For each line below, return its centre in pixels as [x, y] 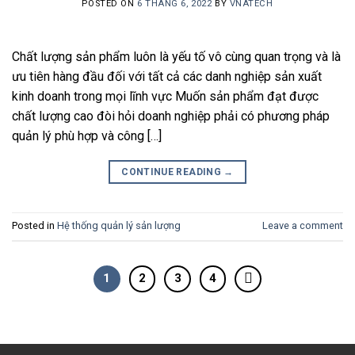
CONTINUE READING [173, 172]
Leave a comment [303, 226]
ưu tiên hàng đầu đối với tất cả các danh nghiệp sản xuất [167, 77]
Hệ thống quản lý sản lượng [119, 226]
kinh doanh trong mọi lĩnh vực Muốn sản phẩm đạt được [165, 97]
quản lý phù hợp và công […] [87, 136]
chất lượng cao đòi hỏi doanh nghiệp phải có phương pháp [171, 116]
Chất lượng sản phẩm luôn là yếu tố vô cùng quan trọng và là [176, 57]
